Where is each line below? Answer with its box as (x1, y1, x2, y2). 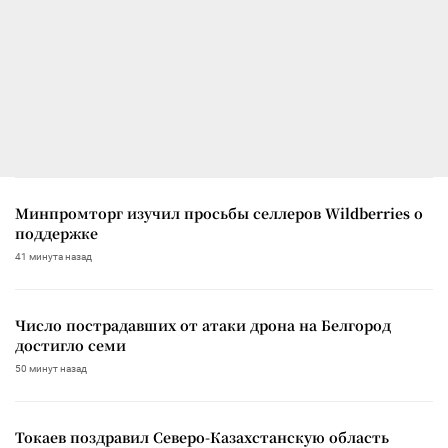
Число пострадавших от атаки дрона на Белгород (15, 314, 391, 335)
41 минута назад (15, 250, 92, 262)
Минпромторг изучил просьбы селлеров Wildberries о (15, 202, 423, 223)
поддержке (15, 222, 98, 243)
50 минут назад (15, 362, 87, 374)
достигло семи (15, 334, 126, 355)
